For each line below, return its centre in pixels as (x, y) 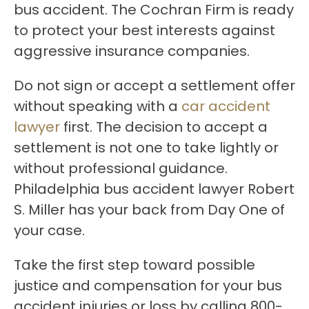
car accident (226, 107)
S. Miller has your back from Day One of (149, 210)
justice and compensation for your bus (148, 286)
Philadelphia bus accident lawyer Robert (154, 189)
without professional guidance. (121, 169)
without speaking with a (98, 107)
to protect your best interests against (144, 31)
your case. (49, 231)
